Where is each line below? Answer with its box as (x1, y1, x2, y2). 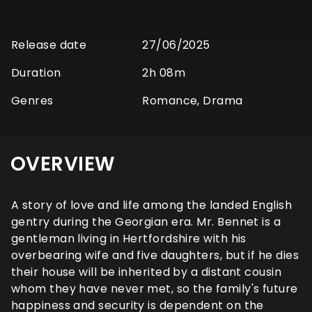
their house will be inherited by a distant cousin (11, 264, 282, 281)
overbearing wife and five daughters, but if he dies (11, 247, 299, 264)
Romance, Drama (142, 93, 243, 109)
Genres (11, 93, 54, 109)
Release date (11, 37, 87, 54)
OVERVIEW (10, 150, 116, 178)
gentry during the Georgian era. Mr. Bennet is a (11, 214, 281, 231)
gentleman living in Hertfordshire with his (11, 231, 247, 247)
